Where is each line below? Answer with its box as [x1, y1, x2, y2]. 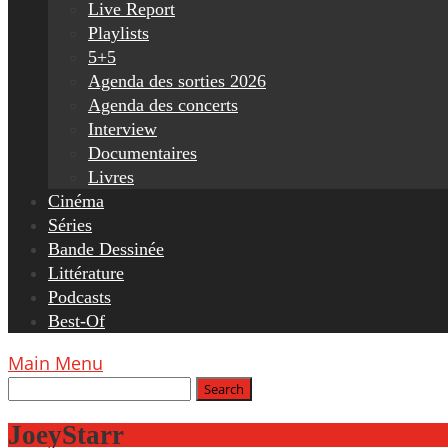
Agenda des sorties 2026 [88, 71, 266, 91]
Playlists [88, 23, 149, 43]
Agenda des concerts [88, 95, 238, 115]
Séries [48, 215, 92, 235]
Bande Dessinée [48, 239, 164, 259]
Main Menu [8, 351, 103, 375]
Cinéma [48, 191, 104, 211]
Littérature [48, 263, 124, 283]
